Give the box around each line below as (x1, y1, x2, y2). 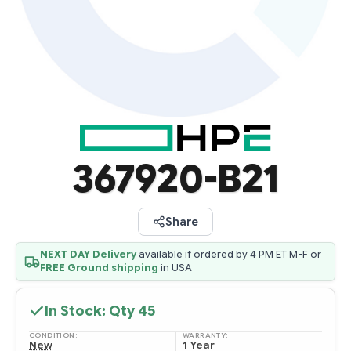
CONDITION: (29, 330, 78, 340)
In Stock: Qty (45, 302, 138, 320)
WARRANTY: (183, 331, 229, 341)
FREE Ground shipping (40, 261, 158, 274)
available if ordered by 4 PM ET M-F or (136, 248, 321, 261)
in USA (158, 261, 192, 274)
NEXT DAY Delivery (40, 248, 136, 261)
